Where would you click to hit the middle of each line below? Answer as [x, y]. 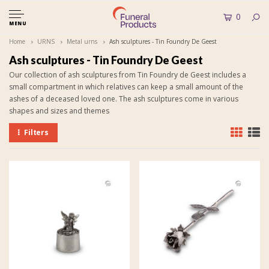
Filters [36, 132]
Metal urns [82, 41]
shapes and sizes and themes [59, 111]
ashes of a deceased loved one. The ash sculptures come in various [124, 99]
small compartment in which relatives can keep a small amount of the [126, 87]
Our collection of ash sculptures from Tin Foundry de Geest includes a [128, 75]
